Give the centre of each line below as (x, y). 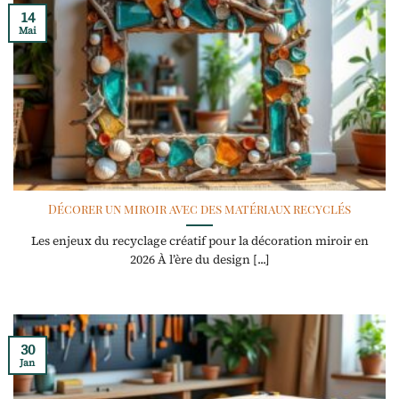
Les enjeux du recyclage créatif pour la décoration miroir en (199, 241)
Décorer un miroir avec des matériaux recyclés (199, 209)
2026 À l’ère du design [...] (199, 260)
